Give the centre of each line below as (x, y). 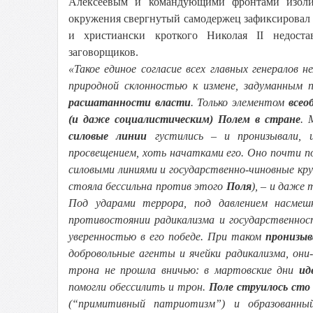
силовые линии (108, 136)
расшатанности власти (130, 102)
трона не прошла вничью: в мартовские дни (184, 270)
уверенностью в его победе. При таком (167, 236)
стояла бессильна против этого (147, 186)
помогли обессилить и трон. (139, 287)
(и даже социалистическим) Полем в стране (184, 119)
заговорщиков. (103, 52)
